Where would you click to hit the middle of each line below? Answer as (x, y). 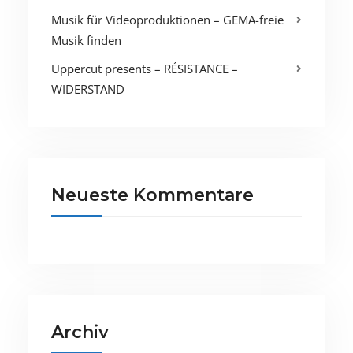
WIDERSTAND (88, 89)
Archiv (80, 332)
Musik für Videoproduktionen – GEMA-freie (167, 19)
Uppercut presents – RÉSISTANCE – (145, 68)
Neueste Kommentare (152, 195)
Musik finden (86, 40)
